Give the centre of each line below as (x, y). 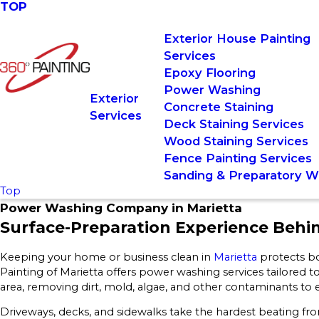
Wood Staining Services (236, 141)
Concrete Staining (219, 107)
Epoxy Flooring (210, 73)
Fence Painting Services (238, 158)
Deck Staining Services (234, 124)
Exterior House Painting (237, 38)
